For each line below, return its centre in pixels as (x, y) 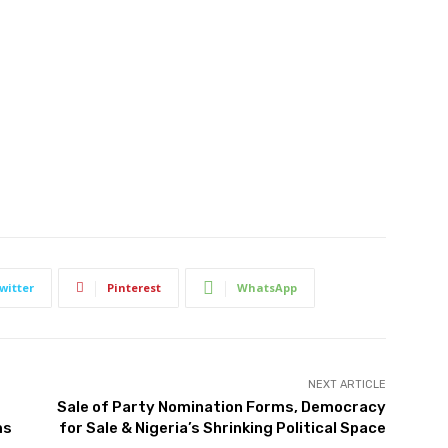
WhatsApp (267, 287)
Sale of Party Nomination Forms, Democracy (221, 406)
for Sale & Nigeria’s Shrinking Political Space (222, 427)
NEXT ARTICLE (346, 384)
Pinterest (134, 287)
